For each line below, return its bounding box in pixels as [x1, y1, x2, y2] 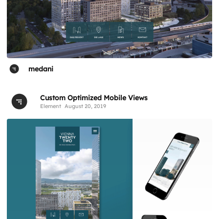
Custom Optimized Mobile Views [40, 93, 148, 103]
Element [40, 103, 62, 110]
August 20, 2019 [65, 103, 107, 110]
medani [28, 65, 54, 74]
